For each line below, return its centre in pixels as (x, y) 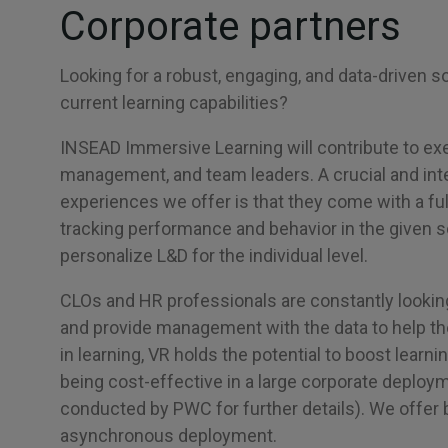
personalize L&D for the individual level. (214, 255)
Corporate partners (230, 26)
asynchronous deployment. (168, 435)
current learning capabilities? (174, 102)
